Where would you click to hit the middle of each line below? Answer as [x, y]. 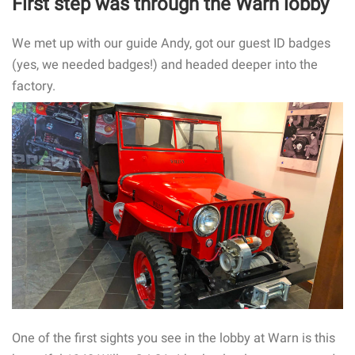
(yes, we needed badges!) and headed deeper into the [165, 65]
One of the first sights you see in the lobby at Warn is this [174, 338]
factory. [34, 86]
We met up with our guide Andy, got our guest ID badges [171, 43]
